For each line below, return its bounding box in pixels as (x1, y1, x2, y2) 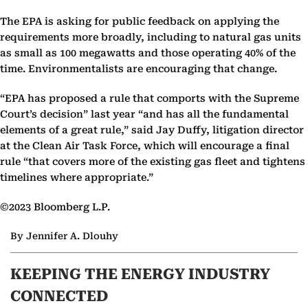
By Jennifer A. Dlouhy (10, 230, 118, 241)
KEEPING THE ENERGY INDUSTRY (10, 265, 270, 283)
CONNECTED (10, 287, 108, 305)
